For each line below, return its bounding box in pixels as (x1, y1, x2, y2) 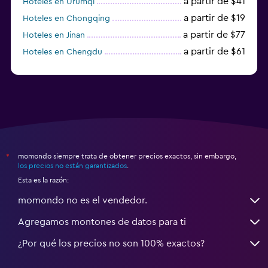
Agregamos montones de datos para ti (18, 217, 186, 227)
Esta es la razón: (18, 176, 69, 184)
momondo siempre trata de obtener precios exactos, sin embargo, (18, 152, 236, 160)
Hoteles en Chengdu (23, 47, 102, 56)
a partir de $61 (184, 46, 245, 56)
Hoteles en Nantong (23, 64, 100, 73)
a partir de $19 (184, 13, 245, 23)
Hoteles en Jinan (23, 31, 85, 39)
